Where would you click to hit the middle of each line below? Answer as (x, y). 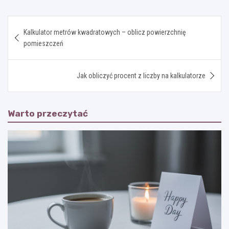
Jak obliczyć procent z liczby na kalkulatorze (141, 76)
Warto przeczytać (48, 114)
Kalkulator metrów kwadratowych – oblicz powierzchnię (105, 32)
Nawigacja (40, 24)
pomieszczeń (43, 44)
